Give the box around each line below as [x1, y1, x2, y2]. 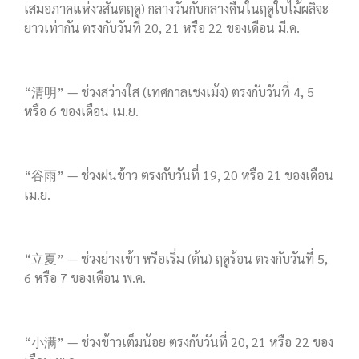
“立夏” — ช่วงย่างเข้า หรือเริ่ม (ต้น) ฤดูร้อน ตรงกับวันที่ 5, [24, 250, 328, 268]
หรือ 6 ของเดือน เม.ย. [24, 103, 139, 120]
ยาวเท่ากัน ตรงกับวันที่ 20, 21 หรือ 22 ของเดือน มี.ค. [24, 19, 300, 37]
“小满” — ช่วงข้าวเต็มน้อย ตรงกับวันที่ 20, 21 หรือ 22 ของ [24, 333, 333, 351]
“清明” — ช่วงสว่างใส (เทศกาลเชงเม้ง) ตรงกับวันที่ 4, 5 [24, 83, 314, 101]
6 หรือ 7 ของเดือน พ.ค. [24, 269, 146, 287]
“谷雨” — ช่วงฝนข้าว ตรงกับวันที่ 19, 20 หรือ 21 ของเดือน [24, 167, 333, 184]
